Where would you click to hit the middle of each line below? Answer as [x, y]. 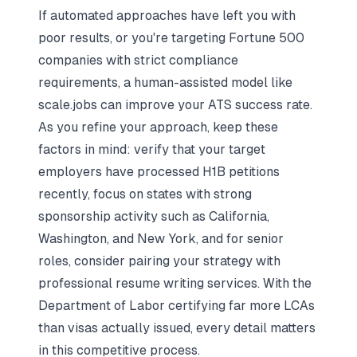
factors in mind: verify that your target [152, 149]
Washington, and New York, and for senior [161, 239]
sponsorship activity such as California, [154, 216]
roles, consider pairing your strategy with [159, 261]
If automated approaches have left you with [167, 16]
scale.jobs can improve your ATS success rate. [175, 105]
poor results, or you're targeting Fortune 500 [171, 38]
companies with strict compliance [138, 60]
